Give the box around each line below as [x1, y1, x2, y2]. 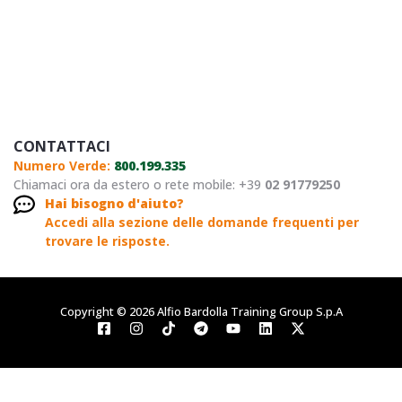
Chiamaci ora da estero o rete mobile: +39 [13, 176, 265, 194]
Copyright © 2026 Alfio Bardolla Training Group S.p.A [59, 303, 343, 320]
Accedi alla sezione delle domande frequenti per [45, 214, 359, 232]
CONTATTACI [13, 136, 110, 157]
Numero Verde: [13, 157, 114, 175]
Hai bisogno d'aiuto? [45, 195, 184, 213]
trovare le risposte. [45, 232, 170, 250]
